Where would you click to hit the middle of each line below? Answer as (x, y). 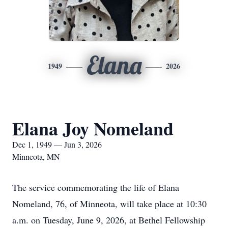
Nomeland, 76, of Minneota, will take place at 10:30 (109, 204)
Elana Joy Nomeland (93, 128)
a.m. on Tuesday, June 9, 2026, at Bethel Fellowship (109, 220)
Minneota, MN (36, 156)
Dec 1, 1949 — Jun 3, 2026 (57, 144)
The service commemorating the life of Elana (96, 187)
